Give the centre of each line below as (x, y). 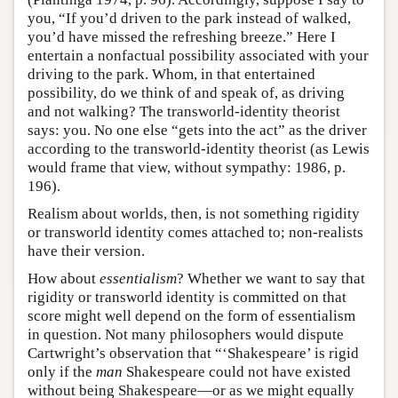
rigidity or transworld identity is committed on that (187, 297)
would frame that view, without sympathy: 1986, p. (187, 167)
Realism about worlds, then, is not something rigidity (194, 214)
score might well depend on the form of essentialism (191, 316)
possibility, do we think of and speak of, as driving (186, 93)
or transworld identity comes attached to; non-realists (195, 232)
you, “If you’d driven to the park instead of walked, (189, 18)
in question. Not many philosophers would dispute (186, 334)
